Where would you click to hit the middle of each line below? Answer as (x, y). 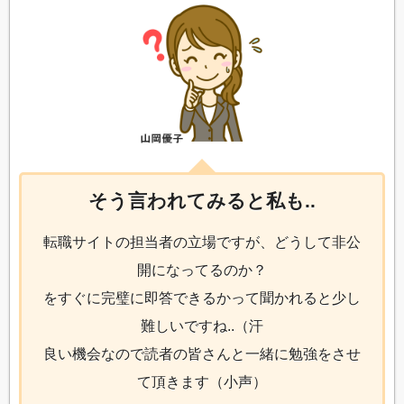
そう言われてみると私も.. (202, 201)
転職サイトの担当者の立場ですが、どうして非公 (202, 241)
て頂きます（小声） (202, 381)
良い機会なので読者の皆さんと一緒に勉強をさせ (202, 353)
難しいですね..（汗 (202, 325)
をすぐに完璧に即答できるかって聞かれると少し (202, 297)
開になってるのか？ (202, 269)
